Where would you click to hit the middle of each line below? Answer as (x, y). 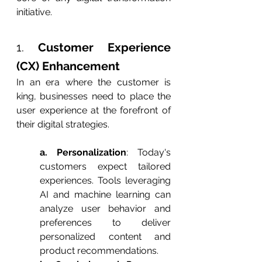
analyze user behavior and (105, 209)
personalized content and (105, 237)
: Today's (149, 153)
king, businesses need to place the (94, 96)
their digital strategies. (63, 125)
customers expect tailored (105, 167)
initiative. (34, 12)
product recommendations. (99, 251)
